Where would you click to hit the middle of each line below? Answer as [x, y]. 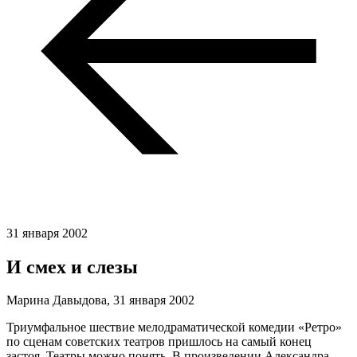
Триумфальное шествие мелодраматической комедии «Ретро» [174, 328]
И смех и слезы [72, 267]
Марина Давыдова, [60, 300]
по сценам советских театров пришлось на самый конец [159, 342]
